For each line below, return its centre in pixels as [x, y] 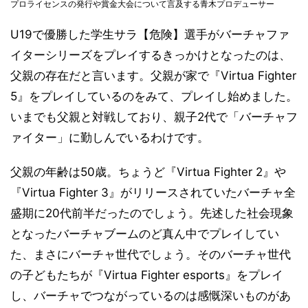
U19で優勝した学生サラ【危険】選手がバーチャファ [150, 34]
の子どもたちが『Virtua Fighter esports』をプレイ [147, 275]
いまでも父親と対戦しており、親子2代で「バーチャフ [154, 117]
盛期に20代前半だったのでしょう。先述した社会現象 [152, 213]
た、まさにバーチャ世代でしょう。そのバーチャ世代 [151, 254]
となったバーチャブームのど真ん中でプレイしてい [145, 233]
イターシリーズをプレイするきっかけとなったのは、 [151, 55]
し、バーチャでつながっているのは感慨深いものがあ [151, 295]
